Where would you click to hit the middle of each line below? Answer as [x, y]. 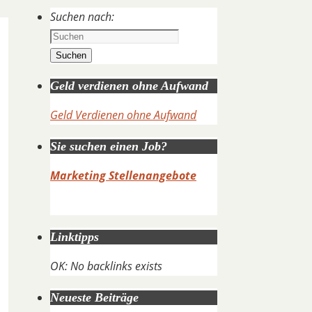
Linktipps [75, 237]
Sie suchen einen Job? [109, 146]
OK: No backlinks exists [106, 266]
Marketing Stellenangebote [123, 175]
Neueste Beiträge [94, 297]
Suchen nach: [82, 17]
